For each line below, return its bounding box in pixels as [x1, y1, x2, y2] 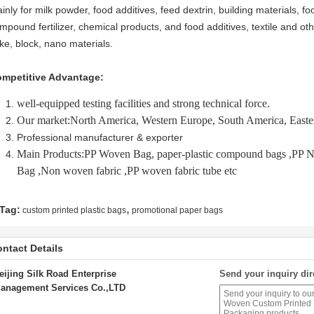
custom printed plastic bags [22, 205, 126, 215]
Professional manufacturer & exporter [17, 132, 183, 143]
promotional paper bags [132, 205, 223, 215]
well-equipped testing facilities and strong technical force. [17, 97, 270, 109]
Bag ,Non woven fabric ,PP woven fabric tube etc [17, 165, 237, 177]
